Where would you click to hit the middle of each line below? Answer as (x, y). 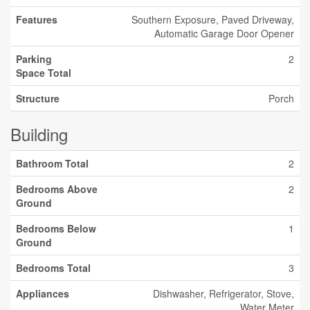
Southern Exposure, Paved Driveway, (213, 19)
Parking (34, 59)
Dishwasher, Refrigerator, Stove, (224, 293)
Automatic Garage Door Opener (224, 33)
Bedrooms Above (57, 189)
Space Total (44, 73)
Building (39, 134)
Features (37, 19)
